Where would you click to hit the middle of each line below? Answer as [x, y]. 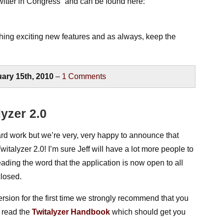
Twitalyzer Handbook [71, 212]
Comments [86, 76]
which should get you [148, 212]
